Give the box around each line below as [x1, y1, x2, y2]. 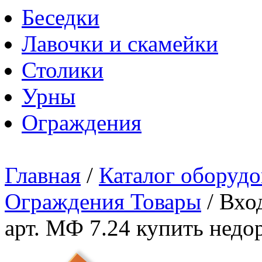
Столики [22, 57, 104, 82]
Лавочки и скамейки [22, 31, 218, 56]
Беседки [22, 5, 99, 30]
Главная [5, 163, 81, 188]
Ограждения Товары [5, 189, 201, 214]
